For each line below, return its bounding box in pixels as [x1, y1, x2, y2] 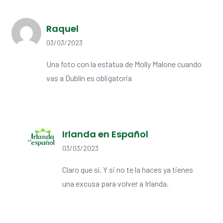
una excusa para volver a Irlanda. [62, 179, 169, 189]
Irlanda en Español [62, 128, 148, 141]
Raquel [46, 22, 79, 35]
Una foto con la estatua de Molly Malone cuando [46, 59, 202, 69]
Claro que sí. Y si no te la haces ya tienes [62, 165, 193, 175]
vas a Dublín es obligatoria [46, 73, 132, 83]
